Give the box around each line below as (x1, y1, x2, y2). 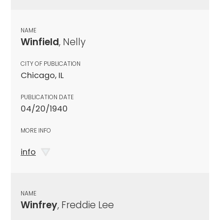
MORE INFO (21, 126, 51, 135)
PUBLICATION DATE (21, 92, 74, 101)
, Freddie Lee (57, 198, 114, 212)
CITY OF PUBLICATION (21, 59, 81, 68)
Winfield (21, 35, 59, 49)
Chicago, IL (21, 69, 64, 81)
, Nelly (59, 35, 85, 49)
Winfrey (21, 198, 57, 212)
